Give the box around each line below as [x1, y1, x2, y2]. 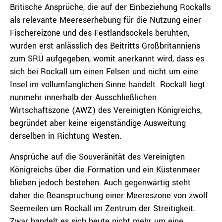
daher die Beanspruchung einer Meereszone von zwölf [10, 190, 208, 201]
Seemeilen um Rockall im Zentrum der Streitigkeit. [10, 203, 195, 214]
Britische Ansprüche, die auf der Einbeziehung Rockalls [10, 1, 211, 13]
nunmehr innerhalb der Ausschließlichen [10, 92, 157, 103]
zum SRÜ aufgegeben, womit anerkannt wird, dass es [10, 53, 204, 64]
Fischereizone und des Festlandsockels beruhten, [10, 27, 189, 39]
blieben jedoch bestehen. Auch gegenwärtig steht [10, 177, 191, 188]
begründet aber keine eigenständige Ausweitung [10, 117, 186, 129]
